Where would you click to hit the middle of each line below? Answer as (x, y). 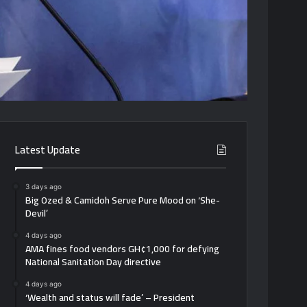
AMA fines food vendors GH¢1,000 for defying (123, 248)
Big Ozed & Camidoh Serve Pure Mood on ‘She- (123, 200)
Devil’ (37, 213)
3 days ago (44, 186)
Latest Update (48, 149)
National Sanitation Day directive (94, 261)
